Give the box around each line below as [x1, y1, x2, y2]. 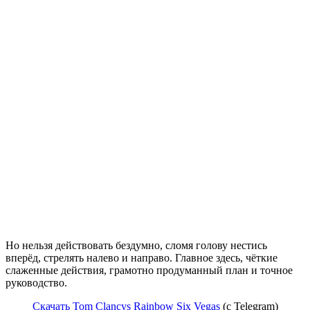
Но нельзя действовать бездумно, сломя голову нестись [6, 239, 267, 251]
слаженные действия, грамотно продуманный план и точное [6, 264, 293, 276]
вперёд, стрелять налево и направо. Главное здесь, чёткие [6, 251, 277, 264]
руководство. [6, 276, 67, 289]
